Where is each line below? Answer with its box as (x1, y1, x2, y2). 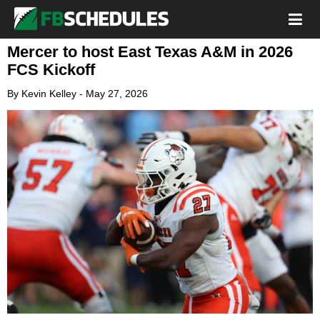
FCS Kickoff (7, 61, 95, 79)
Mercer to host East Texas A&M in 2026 (7, 43, 293, 61)
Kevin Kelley (21, 88, 76, 99)
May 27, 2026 (86, 88, 148, 99)
